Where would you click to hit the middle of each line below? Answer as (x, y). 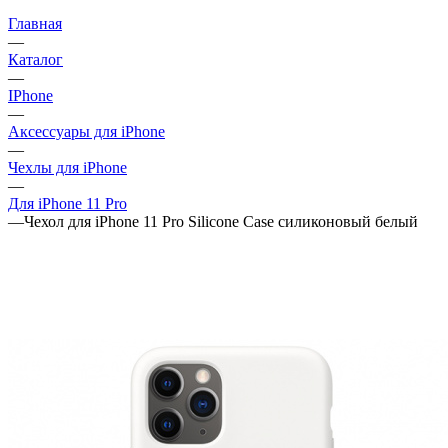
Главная (35, 23)
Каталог (35, 59)
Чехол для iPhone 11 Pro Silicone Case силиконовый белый (221, 221)
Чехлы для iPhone (67, 167)
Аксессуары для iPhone (86, 131)
